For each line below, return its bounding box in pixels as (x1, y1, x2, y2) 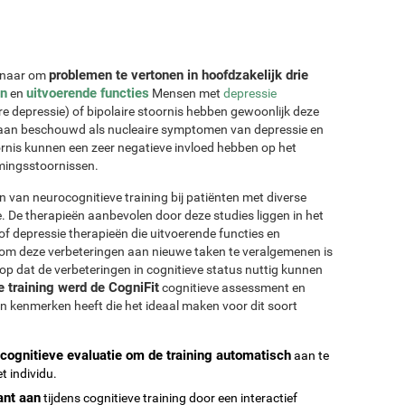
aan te (291, 347, 329, 363)
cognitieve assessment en (159, 279, 306, 295)
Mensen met (149, 85, 223, 100)
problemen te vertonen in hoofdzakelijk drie (49, 66, 308, 83)
